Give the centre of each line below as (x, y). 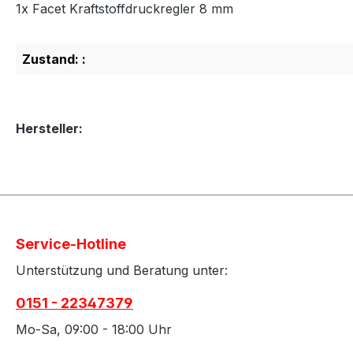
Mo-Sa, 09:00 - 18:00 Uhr (94, 329)
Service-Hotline (71, 243)
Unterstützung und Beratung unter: (122, 270)
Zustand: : (54, 59)
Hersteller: (49, 128)
